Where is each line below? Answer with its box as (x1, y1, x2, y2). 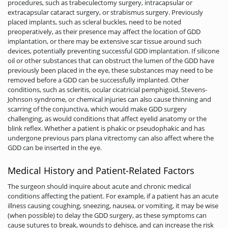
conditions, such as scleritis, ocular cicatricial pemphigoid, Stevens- (8, 84, 207, 94)
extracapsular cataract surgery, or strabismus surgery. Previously (8, 7, 203, 17)
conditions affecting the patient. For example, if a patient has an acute (8, 191, 218, 201)
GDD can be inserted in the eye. (8, 142, 102, 152)
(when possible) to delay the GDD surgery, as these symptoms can (8, 210, 207, 220)
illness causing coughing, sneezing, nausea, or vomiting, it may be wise (8, 201, 218, 210)
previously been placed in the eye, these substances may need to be (8, 65, 213, 75)
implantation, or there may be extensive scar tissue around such (8, 36, 202, 46)
